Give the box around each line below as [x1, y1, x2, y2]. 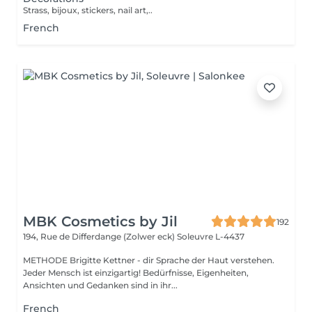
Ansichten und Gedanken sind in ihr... [23, 280, 178, 290]
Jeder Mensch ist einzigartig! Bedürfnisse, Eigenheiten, [23, 267, 249, 278]
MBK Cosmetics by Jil [23, 213, 178, 230]
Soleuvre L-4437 [177, 231, 244, 242]
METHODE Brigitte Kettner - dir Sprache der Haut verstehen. [23, 255, 274, 265]
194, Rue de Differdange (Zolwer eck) [23, 231, 177, 242]
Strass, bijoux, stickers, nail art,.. [23, 5, 153, 15]
